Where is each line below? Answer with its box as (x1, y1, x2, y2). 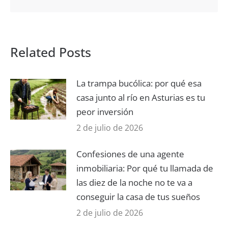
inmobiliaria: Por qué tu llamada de (76, 162, 213, 174)
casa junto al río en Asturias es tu (76, 91, 205, 103)
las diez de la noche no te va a (76, 176, 192, 188)
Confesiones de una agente (76, 148, 184, 160)
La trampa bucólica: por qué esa (76, 77, 202, 89)
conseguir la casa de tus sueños (76, 190, 200, 203)
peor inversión (76, 105, 133, 118)
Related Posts (10, 43, 91, 61)
